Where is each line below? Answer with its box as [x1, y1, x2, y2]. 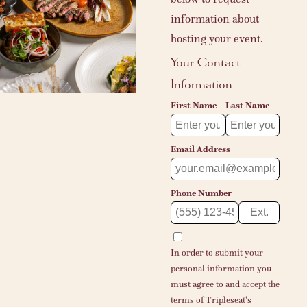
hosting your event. [170, 32, 263, 46]
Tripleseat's [205, 294, 251, 306]
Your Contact [170, 54, 241, 71]
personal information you [170, 262, 271, 274]
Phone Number [170, 187, 232, 199]
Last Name [225, 100, 269, 112]
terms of [170, 294, 206, 306]
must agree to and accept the [170, 278, 280, 290]
